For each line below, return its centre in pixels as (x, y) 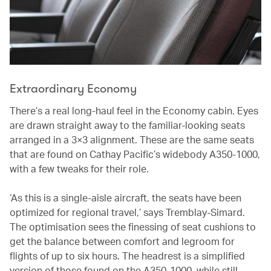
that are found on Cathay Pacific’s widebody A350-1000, (135, 154)
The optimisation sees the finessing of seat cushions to (133, 226)
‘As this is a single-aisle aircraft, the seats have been (126, 197)
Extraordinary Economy (73, 88)
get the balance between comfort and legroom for (122, 241)
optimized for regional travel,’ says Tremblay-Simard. (127, 212)
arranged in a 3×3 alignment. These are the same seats (132, 139)
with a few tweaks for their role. (79, 168)
